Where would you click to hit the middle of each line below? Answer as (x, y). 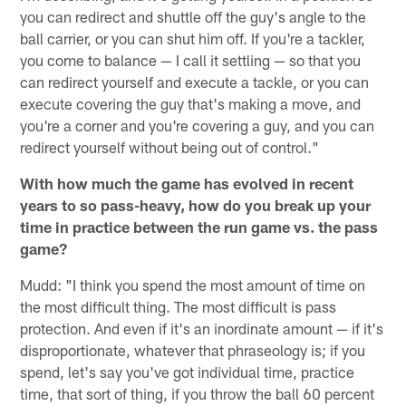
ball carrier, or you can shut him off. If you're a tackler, (193, 38)
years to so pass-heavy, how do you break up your (196, 204)
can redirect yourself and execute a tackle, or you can (195, 81)
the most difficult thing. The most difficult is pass (179, 306)
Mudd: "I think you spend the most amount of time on (193, 284)
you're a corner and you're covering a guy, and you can (198, 125)
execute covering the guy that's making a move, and (191, 103)
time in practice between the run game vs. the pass (199, 226)
